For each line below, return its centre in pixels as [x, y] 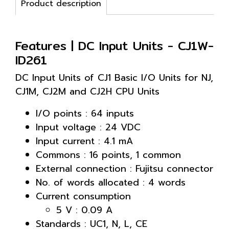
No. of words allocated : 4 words [111, 182]
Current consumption [83, 196]
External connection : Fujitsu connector [124, 169]
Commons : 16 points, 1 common [108, 155]
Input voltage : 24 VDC [88, 127]
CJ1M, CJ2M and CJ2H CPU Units [87, 91]
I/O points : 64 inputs [85, 113]
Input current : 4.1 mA [84, 141]
